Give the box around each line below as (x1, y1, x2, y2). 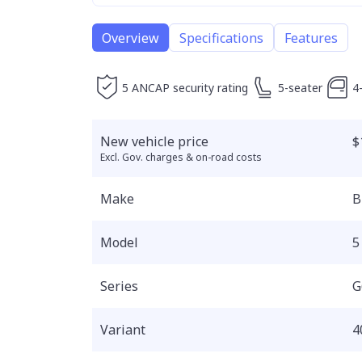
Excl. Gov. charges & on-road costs (100, 150, 262, 164)
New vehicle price (100, 133, 208, 150)
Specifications (179, 28, 263, 47)
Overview (102, 28, 159, 47)
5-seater (278, 80, 322, 95)
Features (284, 28, 338, 47)
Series (100, 277, 138, 295)
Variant (100, 321, 145, 339)
